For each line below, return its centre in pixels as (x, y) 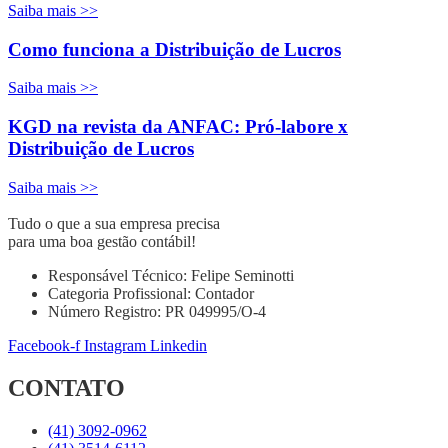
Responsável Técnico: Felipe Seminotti (171, 275)
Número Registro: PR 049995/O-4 (157, 311)
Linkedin (178, 345)
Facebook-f (44, 345)
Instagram (115, 345)
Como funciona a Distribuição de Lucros (174, 49)
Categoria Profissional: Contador (151, 293)
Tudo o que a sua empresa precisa (114, 223)
